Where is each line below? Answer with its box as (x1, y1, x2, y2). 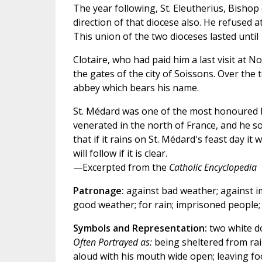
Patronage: (73, 184, 124, 197)
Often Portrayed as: (73, 236, 152, 249)
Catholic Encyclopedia (168, 161, 257, 174)
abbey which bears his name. (73, 81, 199, 94)
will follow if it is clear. (73, 147, 167, 160)
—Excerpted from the (73, 161, 169, 174)
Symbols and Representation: (73, 222, 209, 235)
